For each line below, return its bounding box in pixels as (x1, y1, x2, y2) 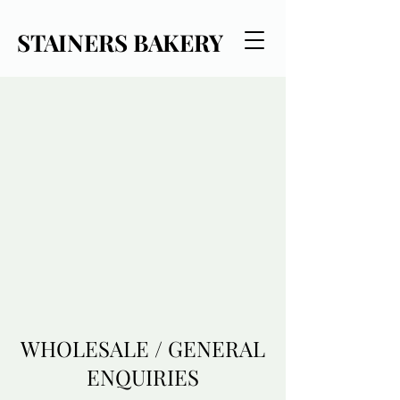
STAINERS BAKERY (17, 27, 223, 58)
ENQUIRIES (87, 362, 199, 391)
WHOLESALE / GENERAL (21, 334, 265, 362)
